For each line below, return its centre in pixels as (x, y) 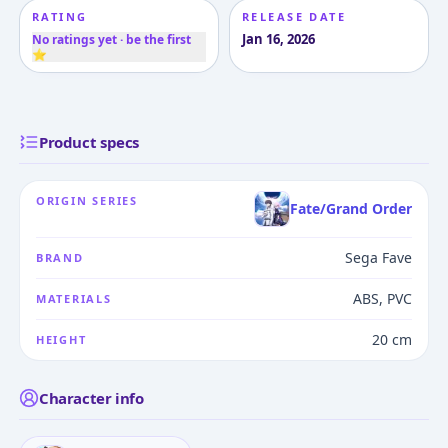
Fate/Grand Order (351, 208)
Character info (91, 398)
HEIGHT (61, 339)
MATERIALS (73, 298)
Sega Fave (379, 257)
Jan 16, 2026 (278, 39)
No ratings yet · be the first (111, 39)
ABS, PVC (383, 298)
